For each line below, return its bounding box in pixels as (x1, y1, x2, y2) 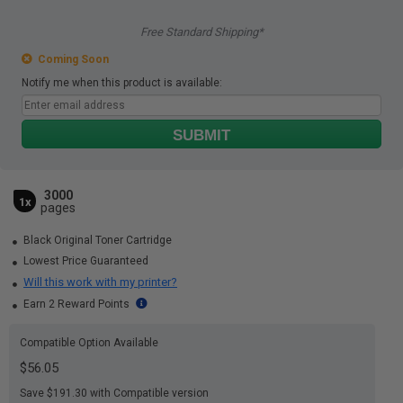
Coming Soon (32, 53, 109, 66)
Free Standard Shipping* (139, 25, 264, 39)
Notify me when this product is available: (22, 76, 222, 89)
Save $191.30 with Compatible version (20, 387, 209, 399)
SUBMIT (173, 127, 230, 144)
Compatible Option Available (20, 336, 158, 349)
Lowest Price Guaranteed (21, 255, 148, 267)
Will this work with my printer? (23, 275, 177, 289)
